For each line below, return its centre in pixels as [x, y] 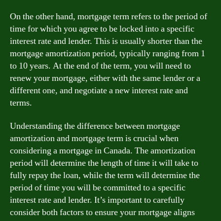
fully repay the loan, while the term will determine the [105, 175]
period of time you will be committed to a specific [98, 188]
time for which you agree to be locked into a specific [102, 29]
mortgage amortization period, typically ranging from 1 [108, 53]
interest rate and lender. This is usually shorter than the [106, 41]
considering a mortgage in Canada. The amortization [103, 151]
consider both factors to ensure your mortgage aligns [102, 212]
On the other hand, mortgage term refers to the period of [109, 16]
